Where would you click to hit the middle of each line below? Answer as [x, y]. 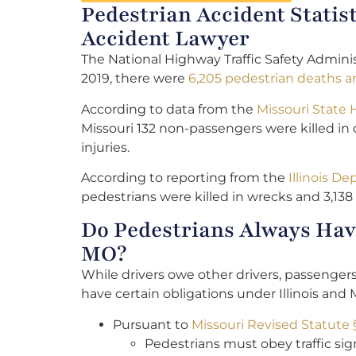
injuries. [105, 147]
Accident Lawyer [165, 39]
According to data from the [169, 109]
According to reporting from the [185, 177]
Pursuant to [152, 324]
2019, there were [135, 79]
